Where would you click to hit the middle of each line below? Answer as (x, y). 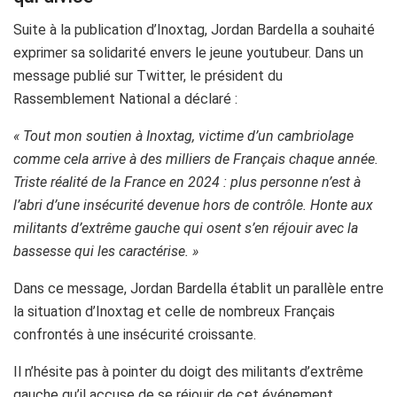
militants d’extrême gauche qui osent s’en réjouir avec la (186, 229)
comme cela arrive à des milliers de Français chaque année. (196, 160)
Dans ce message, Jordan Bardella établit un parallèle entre (198, 289)
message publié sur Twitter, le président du (148, 76)
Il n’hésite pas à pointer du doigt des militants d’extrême (188, 372)
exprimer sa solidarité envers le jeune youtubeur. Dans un (188, 53)
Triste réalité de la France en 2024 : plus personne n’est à (187, 183)
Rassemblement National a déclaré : (125, 99)
